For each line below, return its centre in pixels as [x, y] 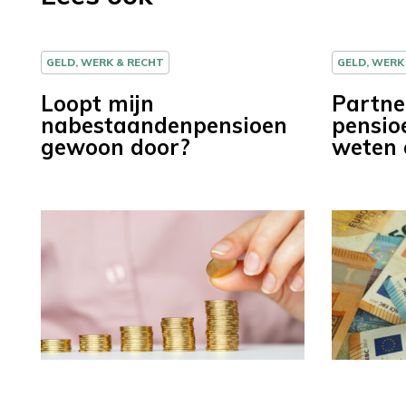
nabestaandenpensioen [164, 126]
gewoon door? [116, 147]
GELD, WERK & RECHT [105, 63]
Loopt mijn [97, 104]
